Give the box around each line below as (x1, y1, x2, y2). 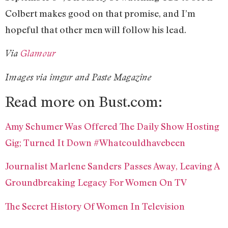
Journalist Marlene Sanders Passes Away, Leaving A (5, 160, 219, 172)
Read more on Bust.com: (5, 92, 162, 110)
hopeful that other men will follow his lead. (5, 23, 190, 35)
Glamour (20, 48, 55, 59)
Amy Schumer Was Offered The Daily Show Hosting (5, 120, 219, 132)
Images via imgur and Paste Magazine (5, 72, 151, 83)
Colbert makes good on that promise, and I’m (5, 7, 195, 19)
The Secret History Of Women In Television (5, 200, 185, 212)
